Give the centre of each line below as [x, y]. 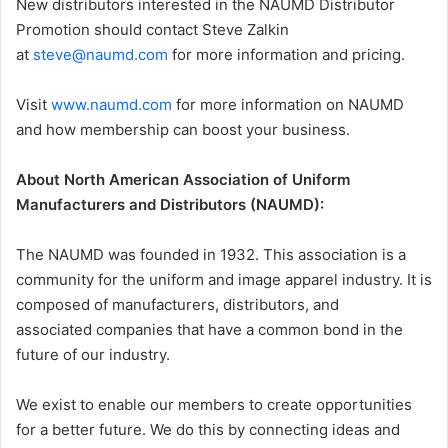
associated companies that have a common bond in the [209, 329]
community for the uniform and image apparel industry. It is [224, 279]
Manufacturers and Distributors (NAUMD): [170, 204]
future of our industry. [93, 354]
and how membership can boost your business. [183, 129]
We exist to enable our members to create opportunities [214, 404]
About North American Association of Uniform [183, 179]
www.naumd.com [111, 104]
